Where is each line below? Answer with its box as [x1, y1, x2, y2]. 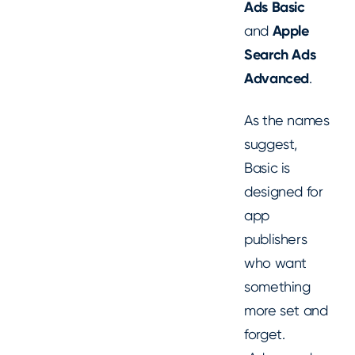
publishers [244, 230, 307, 247]
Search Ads [244, 46, 316, 63]
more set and [244, 301, 328, 319]
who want [244, 254, 307, 271]
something [244, 277, 311, 295]
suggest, [244, 135, 298, 152]
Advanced [244, 70, 310, 87]
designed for [244, 182, 323, 200]
